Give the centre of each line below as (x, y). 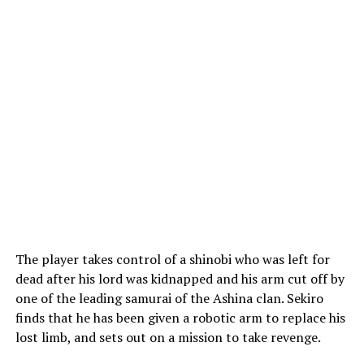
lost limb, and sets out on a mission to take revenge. (168, 337)
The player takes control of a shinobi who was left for (172, 259)
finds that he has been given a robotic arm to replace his (180, 318)
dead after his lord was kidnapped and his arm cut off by (180, 279)
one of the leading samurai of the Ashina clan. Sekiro (169, 298)
